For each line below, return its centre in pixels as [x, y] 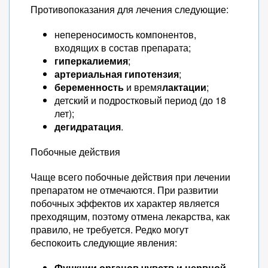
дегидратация [88, 127]
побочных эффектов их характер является [125, 203]
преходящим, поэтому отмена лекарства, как [130, 216]
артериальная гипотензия [117, 74]
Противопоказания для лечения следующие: [130, 9]
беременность [89, 87]
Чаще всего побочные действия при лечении [130, 177]
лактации [184, 87]
